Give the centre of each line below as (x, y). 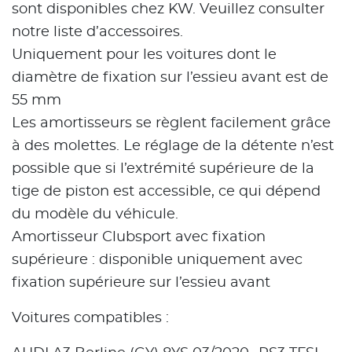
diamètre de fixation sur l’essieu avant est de (170, 78)
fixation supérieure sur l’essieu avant (141, 283)
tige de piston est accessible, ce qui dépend (166, 192)
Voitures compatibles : (90, 319)
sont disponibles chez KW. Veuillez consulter (168, 10)
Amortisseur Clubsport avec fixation (139, 238)
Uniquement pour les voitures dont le (144, 55)
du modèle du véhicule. (95, 215)
